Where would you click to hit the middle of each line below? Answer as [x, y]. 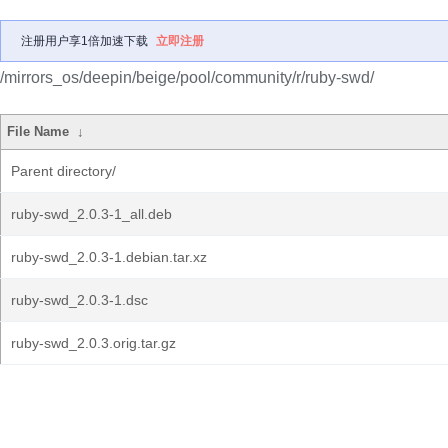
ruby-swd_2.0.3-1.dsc [79, 300]
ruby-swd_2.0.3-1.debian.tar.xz [109, 257]
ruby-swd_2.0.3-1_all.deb [91, 214]
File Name [38, 131]
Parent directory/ [63, 171]
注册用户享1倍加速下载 [84, 41]
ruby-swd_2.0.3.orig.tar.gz [93, 343]
